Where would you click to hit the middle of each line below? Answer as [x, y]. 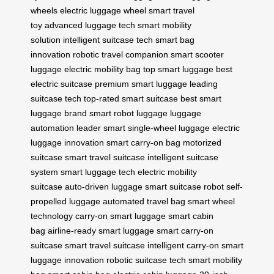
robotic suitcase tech [146, 260]
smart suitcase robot [184, 187]
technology [52, 216]
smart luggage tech [98, 172]
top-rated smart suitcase [131, 99]
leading [204, 84]
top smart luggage [178, 69]
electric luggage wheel [103, 11]
